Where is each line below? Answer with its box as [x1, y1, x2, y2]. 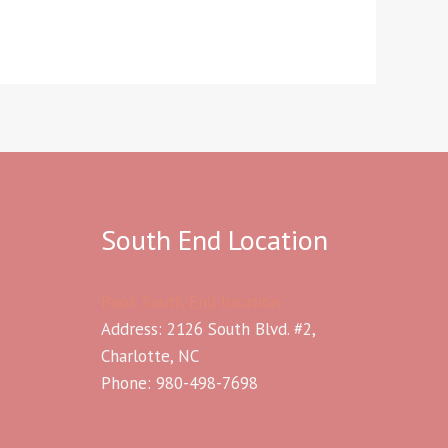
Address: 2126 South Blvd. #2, [101, 317, 315, 340]
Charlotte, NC [101, 344, 199, 367]
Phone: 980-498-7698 [101, 371, 258, 394]
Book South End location [101, 290, 280, 313]
